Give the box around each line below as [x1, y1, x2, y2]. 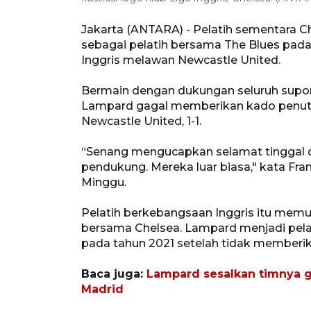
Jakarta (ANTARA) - [81, 23, 193, 37]
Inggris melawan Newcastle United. [81, 53, 280, 67]
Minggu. [81, 176, 126, 190]
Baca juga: [81, 267, 146, 281]
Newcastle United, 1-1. [81, 115, 201, 128]
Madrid [81, 283, 124, 296]
